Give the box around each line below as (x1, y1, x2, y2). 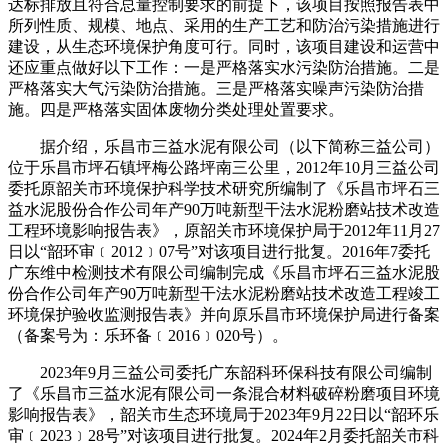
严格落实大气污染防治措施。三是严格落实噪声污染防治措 (8, 80, 424, 97)
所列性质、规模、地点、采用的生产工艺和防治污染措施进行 (8, 17, 440, 34)
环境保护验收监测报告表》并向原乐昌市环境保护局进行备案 (8, 306, 440, 323)
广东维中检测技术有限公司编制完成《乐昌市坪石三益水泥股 (8, 264, 440, 281)
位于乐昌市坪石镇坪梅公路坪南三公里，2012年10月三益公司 (8, 159, 440, 176)
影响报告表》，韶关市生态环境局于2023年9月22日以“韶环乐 (8, 406, 439, 423)
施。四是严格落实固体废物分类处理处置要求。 (8, 101, 344, 118)
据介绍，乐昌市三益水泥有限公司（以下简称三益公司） (8, 138, 440, 155)
